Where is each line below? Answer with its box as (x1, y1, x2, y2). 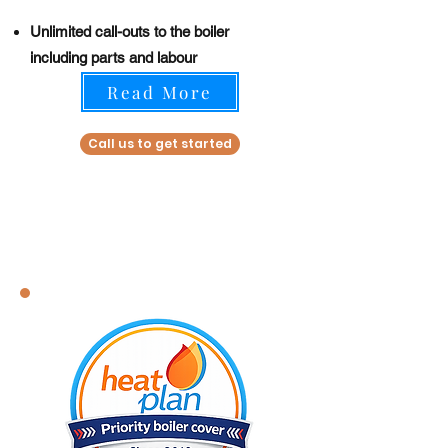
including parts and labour (30, 49, 197, 66)
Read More (107, 81, 213, 103)
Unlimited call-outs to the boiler (30, 23, 229, 40)
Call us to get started (88, 135, 232, 152)
